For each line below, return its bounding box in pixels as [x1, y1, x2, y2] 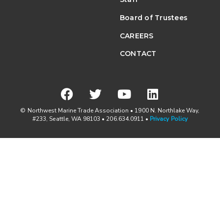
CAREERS [120, 31, 154, 40]
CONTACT [120, 49, 157, 58]
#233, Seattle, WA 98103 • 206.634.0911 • [32, 114, 150, 123]
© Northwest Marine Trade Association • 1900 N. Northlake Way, [20, 106, 200, 114]
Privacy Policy [150, 114, 188, 123]
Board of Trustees [120, 13, 188, 22]
